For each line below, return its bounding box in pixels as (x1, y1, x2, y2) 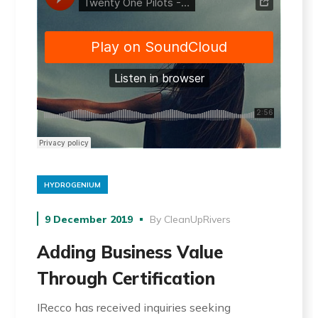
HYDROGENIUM (44, 180, 102, 190)
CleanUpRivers (164, 212, 231, 226)
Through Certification (37, 267, 216, 289)
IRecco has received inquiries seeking (37, 300, 231, 314)
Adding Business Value (37, 241, 224, 263)
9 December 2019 (45, 212, 133, 226)
